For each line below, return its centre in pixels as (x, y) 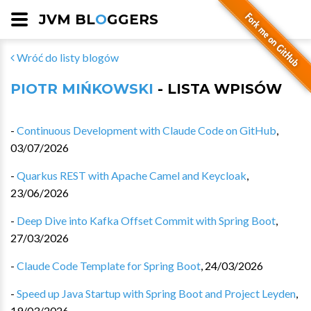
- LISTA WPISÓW (218, 89)
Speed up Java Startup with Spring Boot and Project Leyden (156, 293)
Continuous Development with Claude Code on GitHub (146, 130)
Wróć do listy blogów (67, 57)
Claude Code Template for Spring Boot (109, 266)
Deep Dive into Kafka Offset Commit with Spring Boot (146, 220)
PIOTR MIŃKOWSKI (82, 89)
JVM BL (67, 19)
